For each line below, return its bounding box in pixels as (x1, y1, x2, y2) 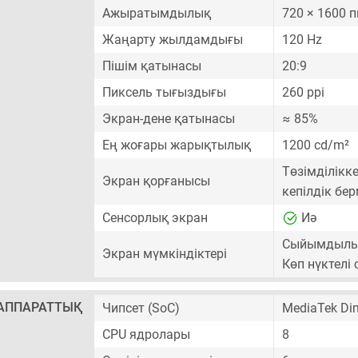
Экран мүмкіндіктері (102, 246, 227, 261)
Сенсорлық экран (102, 210, 208, 225)
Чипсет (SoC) (102, 300, 180, 316)
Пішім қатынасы (102, 58, 201, 74)
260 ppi (282, 85, 324, 100)
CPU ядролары (102, 327, 190, 342)
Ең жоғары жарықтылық (102, 137, 251, 153)
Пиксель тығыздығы (102, 85, 226, 100)
